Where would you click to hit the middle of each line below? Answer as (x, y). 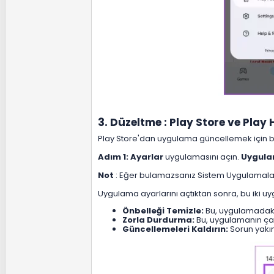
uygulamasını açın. (202, 157)
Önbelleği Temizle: (163, 210)
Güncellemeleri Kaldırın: (175, 229)
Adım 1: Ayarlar (131, 157)
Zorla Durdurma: (158, 220)
